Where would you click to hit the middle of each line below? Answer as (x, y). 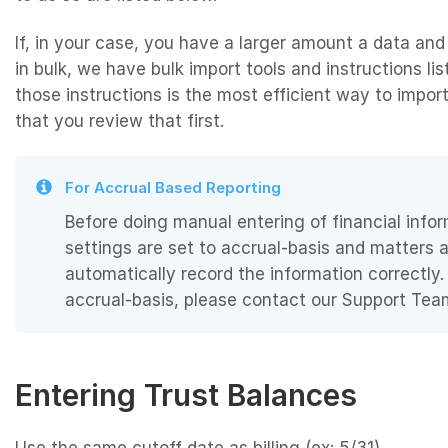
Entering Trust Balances (186, 395)
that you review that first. (119, 121)
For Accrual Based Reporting (173, 188)
